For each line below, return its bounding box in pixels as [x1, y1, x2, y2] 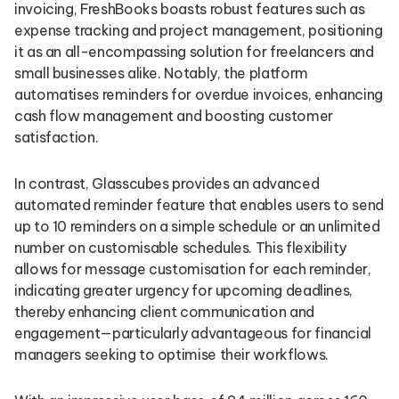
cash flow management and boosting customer [14, 107, 333, 125]
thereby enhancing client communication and [14, 303, 314, 321]
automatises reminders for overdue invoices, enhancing [14, 85, 383, 103]
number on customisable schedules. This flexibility [14, 239, 347, 256]
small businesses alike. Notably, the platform [14, 64, 308, 82]
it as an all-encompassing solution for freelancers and [14, 43, 374, 61]
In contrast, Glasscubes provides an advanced [14, 175, 320, 192]
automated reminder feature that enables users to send [14, 196, 384, 214]
